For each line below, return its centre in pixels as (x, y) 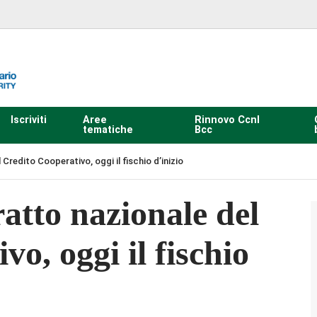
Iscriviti (28, 120)
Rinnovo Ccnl (227, 120)
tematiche (108, 129)
